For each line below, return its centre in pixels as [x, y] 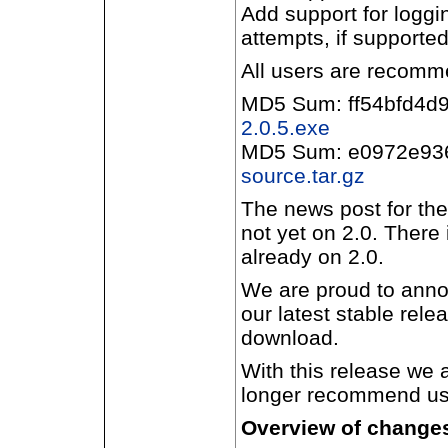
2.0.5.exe [285, 127]
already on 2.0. [312, 256]
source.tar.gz [303, 175]
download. [290, 337]
